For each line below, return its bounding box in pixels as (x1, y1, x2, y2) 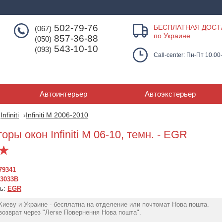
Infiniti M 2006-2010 (26, 111, 88, 119)
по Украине (153, 32, 190, 40)
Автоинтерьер (39, 90, 87, 98)
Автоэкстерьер (144, 90, 196, 98)
